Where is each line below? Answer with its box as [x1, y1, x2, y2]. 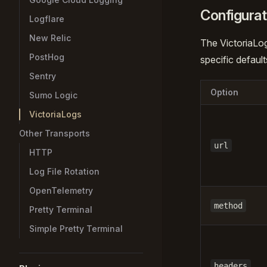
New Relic [29, 33, 71, 43]
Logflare [29, 14, 64, 24]
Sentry [29, 71, 56, 81]
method [214, 201, 243, 210]
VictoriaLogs [29, 109, 82, 119]
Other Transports [19, 128, 90, 138]
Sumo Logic [29, 90, 77, 100]
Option [210, 87, 238, 97]
